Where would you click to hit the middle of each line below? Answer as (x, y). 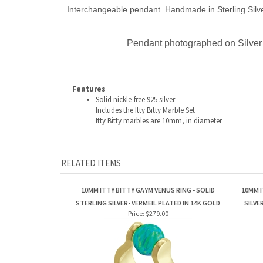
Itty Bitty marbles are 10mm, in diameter (159, 121)
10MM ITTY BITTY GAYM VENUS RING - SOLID (148, 190)
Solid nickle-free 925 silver (135, 100)
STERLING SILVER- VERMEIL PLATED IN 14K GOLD (148, 203)
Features (89, 89)
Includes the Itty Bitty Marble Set (145, 110)
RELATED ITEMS (91, 163)
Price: (136, 213)
